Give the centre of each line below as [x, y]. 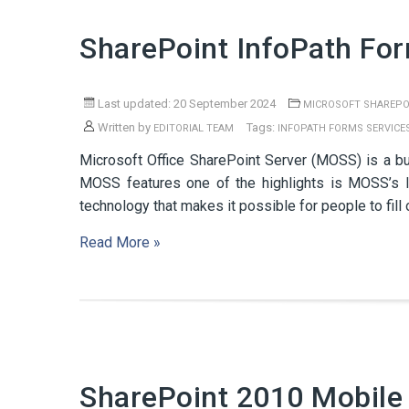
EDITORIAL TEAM [194, 128]
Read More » [120, 242]
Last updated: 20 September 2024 [185, 104]
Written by [124, 127]
